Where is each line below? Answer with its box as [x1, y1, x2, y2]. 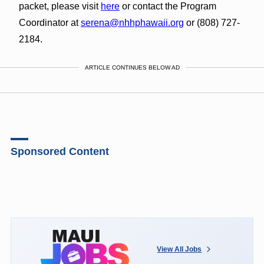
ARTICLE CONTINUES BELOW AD [84, 64, 180, 71]
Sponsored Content [10, 145, 109, 157]
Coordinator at [18, 17, 81, 28]
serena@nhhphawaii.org [80, 17, 184, 28]
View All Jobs [157, 245, 202, 253]
